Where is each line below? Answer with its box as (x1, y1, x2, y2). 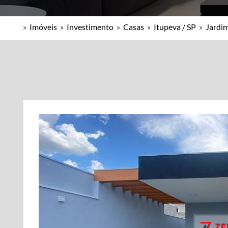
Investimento (67, 22, 113, 32)
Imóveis (30, 22, 57, 32)
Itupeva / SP (154, 22, 196, 32)
